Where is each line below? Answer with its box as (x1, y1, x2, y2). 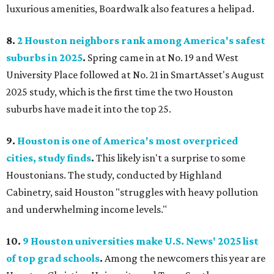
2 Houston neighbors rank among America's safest (17, 34, 265, 47)
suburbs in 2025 (6, 51, 83, 64)
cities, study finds (6, 152, 91, 165)
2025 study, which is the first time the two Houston (6, 86, 233, 98)
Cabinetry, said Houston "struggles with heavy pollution (6, 186, 258, 199)
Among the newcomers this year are (105, 252, 265, 265)
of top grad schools (6, 252, 100, 265)
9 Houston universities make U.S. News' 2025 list (23, 235, 259, 248)
